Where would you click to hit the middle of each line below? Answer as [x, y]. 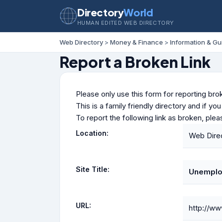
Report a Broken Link [135, 62]
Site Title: [93, 169]
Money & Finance [137, 42]
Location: [92, 133]
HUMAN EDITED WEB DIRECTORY [126, 23]
